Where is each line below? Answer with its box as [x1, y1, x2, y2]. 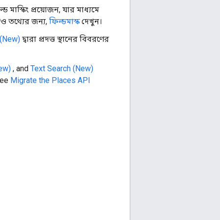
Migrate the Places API [10, 75, 90, 85]
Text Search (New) [30, 63, 93, 73]
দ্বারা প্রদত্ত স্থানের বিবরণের [20, 34, 109, 44]
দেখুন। [80, 16, 102, 26]
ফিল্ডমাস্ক [49, 16, 80, 26]
